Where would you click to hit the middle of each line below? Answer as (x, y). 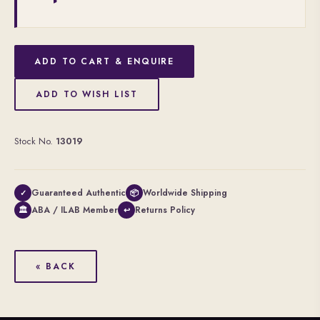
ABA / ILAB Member (75, 210)
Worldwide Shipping (185, 193)
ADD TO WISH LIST (87, 94)
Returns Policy (165, 210)
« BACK (56, 266)
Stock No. (35, 141)
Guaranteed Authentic (79, 193)
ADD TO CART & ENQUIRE (105, 61)
